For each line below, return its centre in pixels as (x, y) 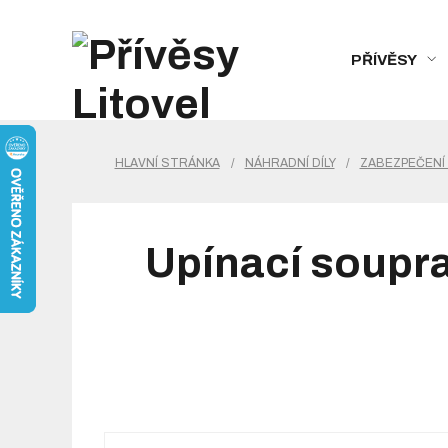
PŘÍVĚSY (384, 59)
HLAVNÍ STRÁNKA (167, 163)
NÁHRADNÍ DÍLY (289, 163)
